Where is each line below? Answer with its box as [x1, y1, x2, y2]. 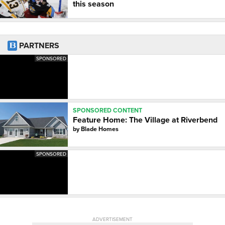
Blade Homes [81, 125, 119, 134]
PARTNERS [17, 40, 59, 52]
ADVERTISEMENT [92, 215, 133, 223]
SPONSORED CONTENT [73, 106, 142, 116]
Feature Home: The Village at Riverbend [73, 114, 217, 126]
